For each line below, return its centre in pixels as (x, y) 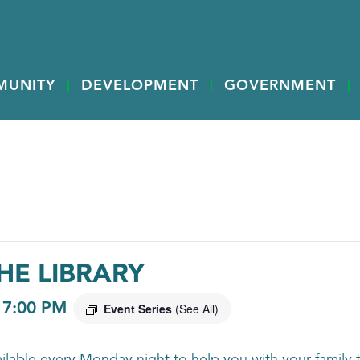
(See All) (196, 309)
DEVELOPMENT (140, 86)
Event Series (139, 309)
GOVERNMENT (280, 86)
